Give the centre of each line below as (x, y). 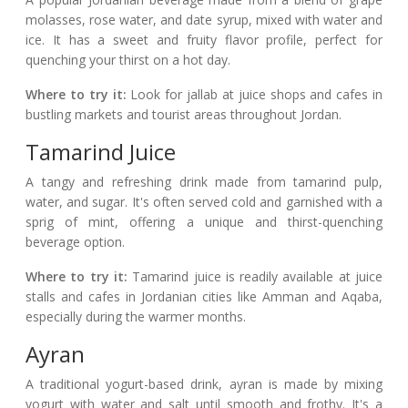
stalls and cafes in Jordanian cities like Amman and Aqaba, (204, 297)
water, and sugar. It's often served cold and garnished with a (204, 202)
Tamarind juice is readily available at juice (255, 277)
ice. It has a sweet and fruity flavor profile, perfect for (204, 40)
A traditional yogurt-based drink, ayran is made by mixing (204, 384)
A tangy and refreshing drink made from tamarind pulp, (204, 182)
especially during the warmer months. (136, 317)
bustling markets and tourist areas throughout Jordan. (184, 115)
